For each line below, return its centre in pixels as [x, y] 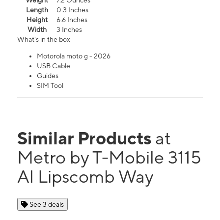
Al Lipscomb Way [85, 177]
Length [37, 10]
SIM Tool [50, 86]
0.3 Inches [72, 10]
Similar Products [86, 138]
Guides [48, 76]
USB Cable [54, 66]
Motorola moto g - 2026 [74, 56]
